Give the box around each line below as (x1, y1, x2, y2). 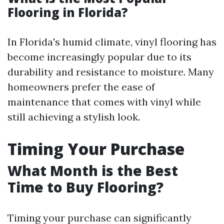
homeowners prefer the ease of (7, 80, 155, 93)
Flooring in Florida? (7, 4, 128, 20)
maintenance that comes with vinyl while (7, 95, 201, 108)
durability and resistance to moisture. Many (7, 65, 214, 78)
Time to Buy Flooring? (7, 177, 163, 196)
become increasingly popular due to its (7, 50, 191, 63)
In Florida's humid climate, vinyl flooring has (7, 35, 216, 48)
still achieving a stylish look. (7, 110, 140, 123)
